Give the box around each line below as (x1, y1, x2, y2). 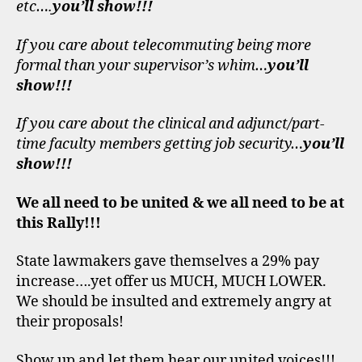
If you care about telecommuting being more (16, 36, 311, 55)
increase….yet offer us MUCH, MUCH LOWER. (16, 272, 330, 291)
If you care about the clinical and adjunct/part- (16, 115, 325, 133)
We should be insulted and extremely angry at (16, 293, 331, 311)
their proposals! (16, 313, 124, 331)
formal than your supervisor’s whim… (16, 56, 267, 75)
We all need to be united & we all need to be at (16, 193, 344, 213)
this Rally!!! (16, 213, 104, 233)
